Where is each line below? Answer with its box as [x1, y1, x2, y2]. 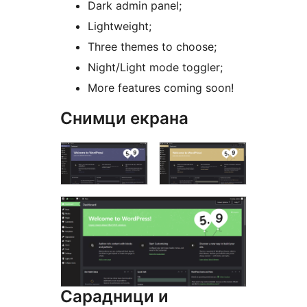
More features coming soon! [88, 81, 234, 95]
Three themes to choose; [88, 40, 217, 54]
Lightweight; [88, 19, 151, 34]
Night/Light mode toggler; [88, 60, 223, 75]
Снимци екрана [60, 108, 188, 129]
